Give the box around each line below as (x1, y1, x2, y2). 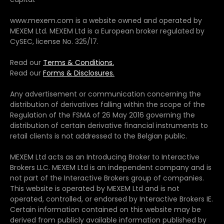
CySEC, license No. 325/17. (10, 36, 98, 46)
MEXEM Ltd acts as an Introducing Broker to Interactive (10, 151, 199, 162)
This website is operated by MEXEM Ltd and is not (10, 183, 179, 193)
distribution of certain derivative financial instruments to (10, 120, 208, 130)
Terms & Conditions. (43, 57, 114, 67)
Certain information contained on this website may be (10, 204, 201, 214)
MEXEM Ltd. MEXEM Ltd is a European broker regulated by (10, 25, 204, 36)
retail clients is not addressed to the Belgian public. (10, 130, 187, 141)
